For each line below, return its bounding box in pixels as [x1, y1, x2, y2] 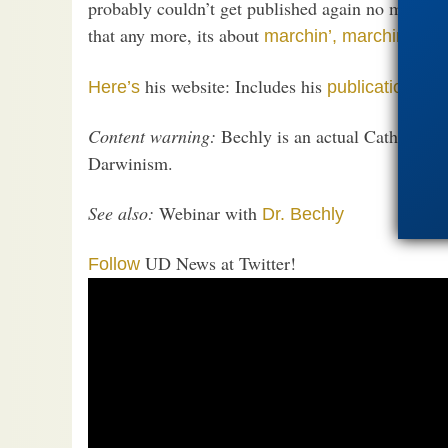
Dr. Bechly [262, 203, 344, 224]
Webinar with [154, 200, 262, 225]
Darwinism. [88, 151, 173, 176]
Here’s [88, 76, 140, 97]
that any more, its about [88, 23, 264, 48]
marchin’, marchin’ [264, 26, 410, 47]
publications [327, 76, 422, 97]
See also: [88, 200, 154, 225]
